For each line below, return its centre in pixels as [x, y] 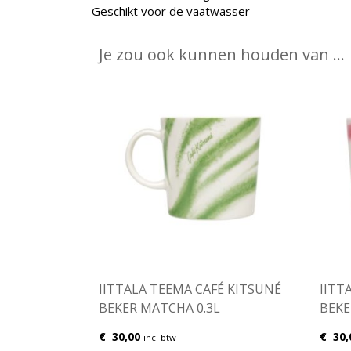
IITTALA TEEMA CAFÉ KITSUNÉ [190, 289]
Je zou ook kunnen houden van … [222, 54]
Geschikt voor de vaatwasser [171, 11]
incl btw [160, 338]
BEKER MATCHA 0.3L [159, 308]
